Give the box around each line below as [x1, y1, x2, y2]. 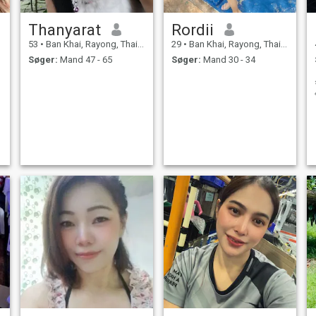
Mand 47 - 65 [57, 54, 112, 66]
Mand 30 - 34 [200, 54, 255, 66]
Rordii [171, 20, 214, 39]
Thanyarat [28, 20, 101, 39]
